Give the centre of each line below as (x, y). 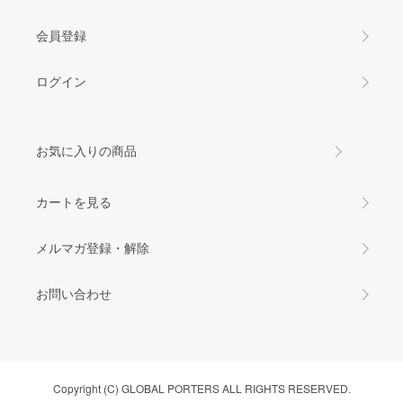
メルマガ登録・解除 (93, 248)
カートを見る (74, 202)
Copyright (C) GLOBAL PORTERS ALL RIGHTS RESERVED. (201, 389)
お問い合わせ (74, 294)
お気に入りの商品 (86, 151)
